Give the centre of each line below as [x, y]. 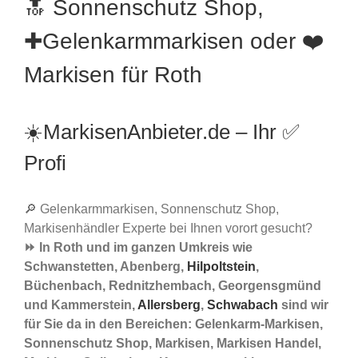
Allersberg [169, 305]
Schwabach [243, 305]
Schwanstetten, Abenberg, [105, 267]
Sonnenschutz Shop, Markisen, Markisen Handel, [173, 344]
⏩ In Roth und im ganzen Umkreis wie [138, 248]
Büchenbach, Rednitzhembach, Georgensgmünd [173, 286]
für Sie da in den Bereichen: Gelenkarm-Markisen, [173, 324]
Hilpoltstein [221, 267]
